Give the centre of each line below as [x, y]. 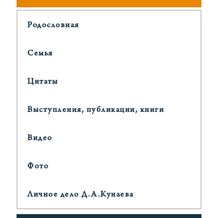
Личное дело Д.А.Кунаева [81, 195]
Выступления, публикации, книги [96, 110]
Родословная [53, 26]
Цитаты [43, 82]
